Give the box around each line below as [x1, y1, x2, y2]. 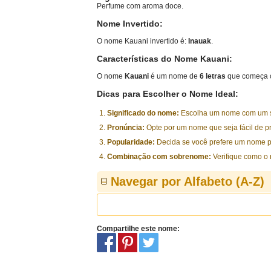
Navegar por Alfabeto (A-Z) [111, 175, 264, 188]
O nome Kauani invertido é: [97, 37, 188, 45]
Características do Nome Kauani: [97, 54, 232, 64]
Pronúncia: [107, 123, 145, 132]
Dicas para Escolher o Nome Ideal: [97, 89, 238, 99]
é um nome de [149, 72, 200, 80]
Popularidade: [107, 138, 155, 146]
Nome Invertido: [97, 19, 163, 28]
